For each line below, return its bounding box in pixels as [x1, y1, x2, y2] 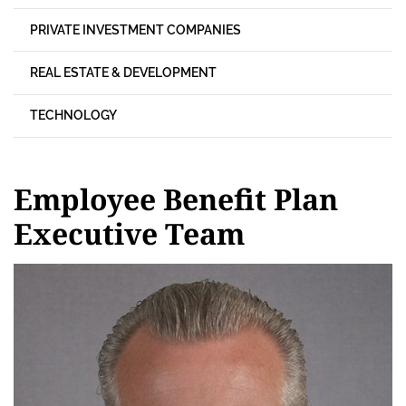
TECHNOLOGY [29, 108, 117, 123]
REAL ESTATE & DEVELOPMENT [29, 64, 217, 80]
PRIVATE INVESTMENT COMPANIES [29, 22, 241, 37]
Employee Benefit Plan [14, 179, 338, 218]
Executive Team [14, 213, 245, 253]
